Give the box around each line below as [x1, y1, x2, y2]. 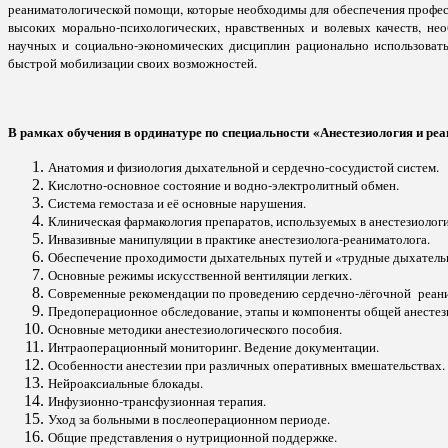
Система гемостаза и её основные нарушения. [48, 193, 306, 212]
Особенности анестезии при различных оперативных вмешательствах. [48, 355, 445, 374]
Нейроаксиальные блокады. [48, 373, 203, 392]
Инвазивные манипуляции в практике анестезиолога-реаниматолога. [48, 229, 430, 248]
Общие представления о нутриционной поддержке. [48, 427, 337, 446]
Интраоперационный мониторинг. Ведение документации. [48, 337, 379, 356]
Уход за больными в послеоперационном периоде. [48, 409, 330, 428]
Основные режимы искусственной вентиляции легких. [48, 265, 352, 284]
